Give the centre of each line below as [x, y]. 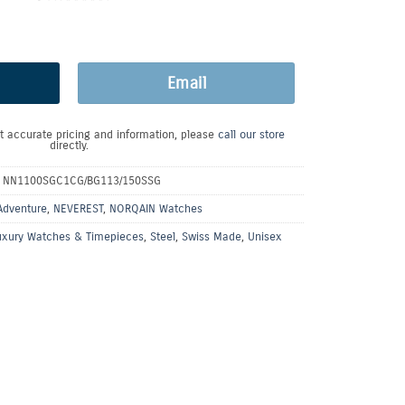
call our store [251, 135]
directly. [69, 146]
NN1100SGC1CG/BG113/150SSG [82, 181]
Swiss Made [211, 237]
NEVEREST [78, 209]
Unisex [264, 237]
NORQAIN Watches [155, 209]
